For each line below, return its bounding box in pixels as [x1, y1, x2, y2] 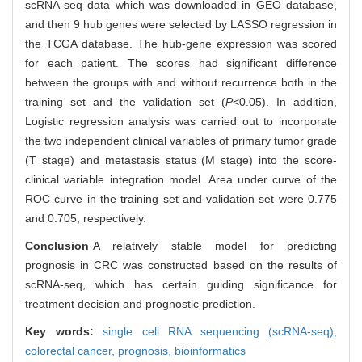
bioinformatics [175, 343, 246, 357]
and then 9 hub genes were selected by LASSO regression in [25, 17, 337, 31]
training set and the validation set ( [25, 95, 225, 108]
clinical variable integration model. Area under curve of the [25, 172, 337, 186]
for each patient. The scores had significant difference [25, 56, 337, 69]
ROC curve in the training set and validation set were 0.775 [25, 192, 337, 205]
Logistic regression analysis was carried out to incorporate [25, 114, 337, 128]
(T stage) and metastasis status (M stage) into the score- [25, 153, 337, 166]
